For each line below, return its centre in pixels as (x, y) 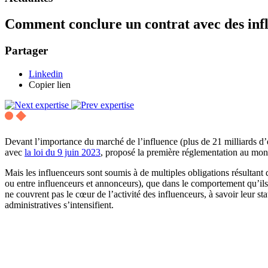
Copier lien (50, 85)
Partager (26, 51)
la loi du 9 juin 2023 (63, 153)
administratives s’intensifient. (59, 205)
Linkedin (46, 74)
